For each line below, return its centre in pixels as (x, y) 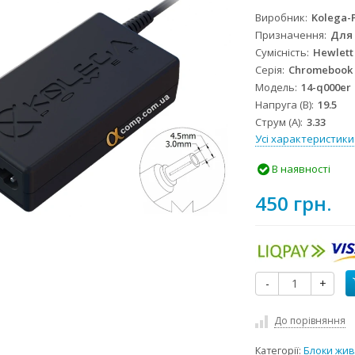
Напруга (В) (284, 105)
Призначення (290, 35)
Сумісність (281, 53)
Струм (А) (278, 122)
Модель (275, 88)
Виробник (281, 18)
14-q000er (326, 88)
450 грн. (294, 203)
